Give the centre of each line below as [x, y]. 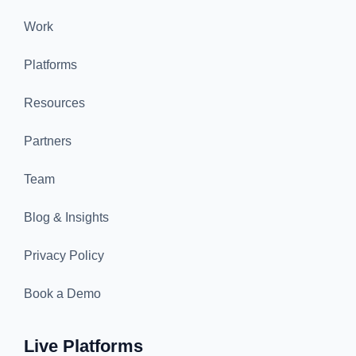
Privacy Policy [64, 256]
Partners [48, 141]
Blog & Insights [66, 218]
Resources [54, 103]
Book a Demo [62, 294]
